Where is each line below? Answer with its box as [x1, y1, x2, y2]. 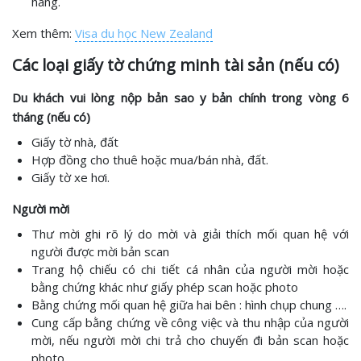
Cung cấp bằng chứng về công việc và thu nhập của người [31, 314, 349, 330]
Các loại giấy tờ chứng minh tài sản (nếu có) [12, 54, 339, 76]
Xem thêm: [12, 25, 75, 41]
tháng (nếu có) [12, 109, 90, 125]
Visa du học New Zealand [75, 25, 213, 41]
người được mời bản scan [31, 243, 169, 259]
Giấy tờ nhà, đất [31, 134, 118, 150]
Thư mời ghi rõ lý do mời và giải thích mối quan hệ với [31, 226, 349, 242]
